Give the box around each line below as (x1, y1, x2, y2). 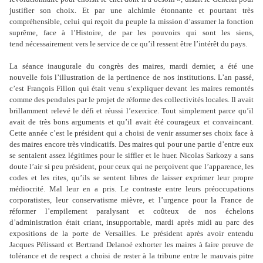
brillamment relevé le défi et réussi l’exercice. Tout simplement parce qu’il (9, 106, 254, 115)
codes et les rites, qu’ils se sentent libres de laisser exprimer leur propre (9, 173, 254, 182)
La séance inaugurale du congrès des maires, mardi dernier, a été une (9, 62, 254, 70)
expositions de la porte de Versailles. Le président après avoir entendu (9, 229, 254, 238)
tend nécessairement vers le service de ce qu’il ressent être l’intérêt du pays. (9, 39, 247, 48)
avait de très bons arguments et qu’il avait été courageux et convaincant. (9, 117, 254, 126)
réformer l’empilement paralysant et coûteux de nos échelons (9, 207, 254, 215)
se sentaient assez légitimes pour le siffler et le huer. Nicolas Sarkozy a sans (9, 151, 254, 160)
